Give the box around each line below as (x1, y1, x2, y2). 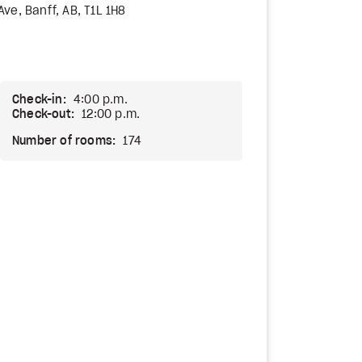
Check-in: (12, 95, 66, 106)
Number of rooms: (12, 136, 116, 147)
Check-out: (12, 109, 74, 120)
